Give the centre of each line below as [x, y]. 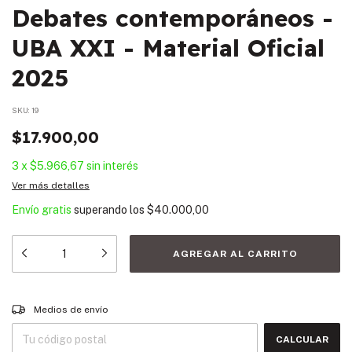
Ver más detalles [51, 186]
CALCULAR [302, 340]
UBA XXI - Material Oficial [168, 48]
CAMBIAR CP [310, 305]
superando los [110, 210]
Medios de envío [71, 310]
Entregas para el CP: [58, 305]
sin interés [112, 166]
